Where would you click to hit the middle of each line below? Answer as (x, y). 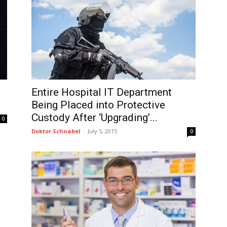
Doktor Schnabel (56, 131)
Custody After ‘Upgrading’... (94, 118)
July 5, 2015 (102, 131)
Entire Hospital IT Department (102, 92)
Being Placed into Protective (98, 105)
